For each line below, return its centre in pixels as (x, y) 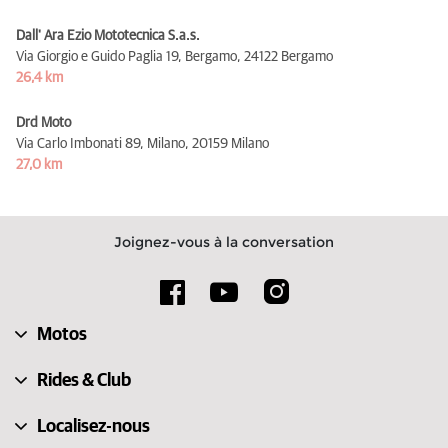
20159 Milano (230, 143)
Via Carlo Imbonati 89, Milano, (102, 143)
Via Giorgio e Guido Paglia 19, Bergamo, (128, 56)
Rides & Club (84, 380)
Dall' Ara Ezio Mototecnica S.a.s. (108, 35)
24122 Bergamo (288, 56)
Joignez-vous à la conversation (224, 241)
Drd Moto (43, 122)
